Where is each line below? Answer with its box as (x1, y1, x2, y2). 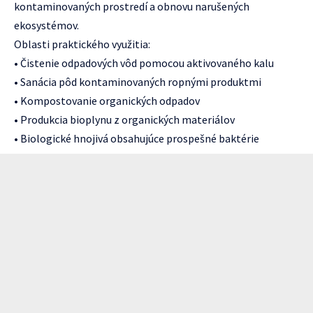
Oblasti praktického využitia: (14, 36, 150, 51)
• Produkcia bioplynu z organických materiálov (14, 112, 235, 126)
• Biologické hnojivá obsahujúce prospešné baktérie (14, 131, 259, 145)
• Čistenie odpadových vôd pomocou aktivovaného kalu (14, 55, 274, 70)
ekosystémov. (14, 17, 79, 32)
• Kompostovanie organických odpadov (14, 93, 200, 108)
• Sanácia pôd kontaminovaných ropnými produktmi (14, 74, 261, 89)
